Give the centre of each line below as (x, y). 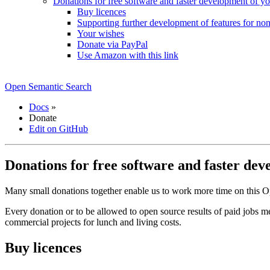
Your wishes (101, 33)
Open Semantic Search (48, 86)
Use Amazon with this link (128, 55)
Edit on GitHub (58, 129)
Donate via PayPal (112, 44)
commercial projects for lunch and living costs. (93, 222)
